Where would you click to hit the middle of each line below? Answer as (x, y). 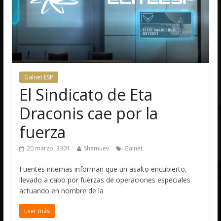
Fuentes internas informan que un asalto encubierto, (103, 169)
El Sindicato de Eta (86, 94)
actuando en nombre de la (62, 190)
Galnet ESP (39, 77)
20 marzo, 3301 (49, 148)
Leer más (37, 211)
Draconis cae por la (89, 113)
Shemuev (97, 148)
